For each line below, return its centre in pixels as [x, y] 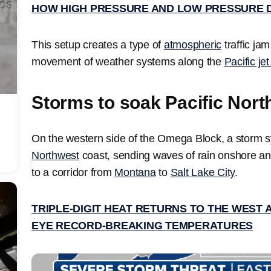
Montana [135, 172]
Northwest [55, 155]
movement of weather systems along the [128, 61]
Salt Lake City [202, 172]
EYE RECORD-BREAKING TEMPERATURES [142, 225]
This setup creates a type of [98, 44]
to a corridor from [73, 172]
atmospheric [192, 44]
